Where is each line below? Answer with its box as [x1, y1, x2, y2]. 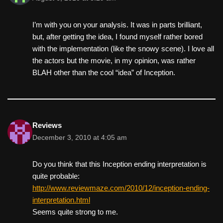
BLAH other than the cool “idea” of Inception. [32, 68, 175, 77]
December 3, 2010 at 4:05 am [32, 134, 127, 142]
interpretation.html [32, 196, 90, 205]
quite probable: [32, 172, 80, 181]
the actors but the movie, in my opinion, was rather [32, 56, 196, 65]
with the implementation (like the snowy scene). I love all [32, 44, 214, 53]
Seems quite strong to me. [32, 208, 118, 217]
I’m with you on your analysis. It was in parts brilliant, [32, 20, 202, 29]
